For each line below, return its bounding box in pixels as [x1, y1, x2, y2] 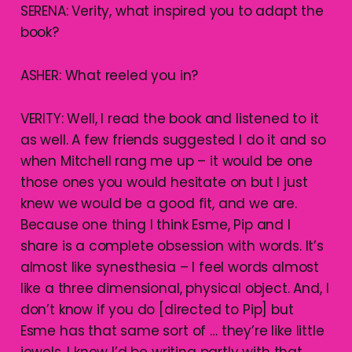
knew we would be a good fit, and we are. [20, 194, 297, 214]
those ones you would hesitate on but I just [20, 173, 308, 192]
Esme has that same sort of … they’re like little [20, 321, 324, 341]
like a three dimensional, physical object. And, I [20, 279, 329, 299]
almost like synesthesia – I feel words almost [20, 258, 320, 277]
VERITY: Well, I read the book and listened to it [20, 109, 319, 129]
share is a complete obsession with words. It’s [20, 236, 324, 256]
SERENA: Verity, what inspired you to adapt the [20, 2, 324, 21]
